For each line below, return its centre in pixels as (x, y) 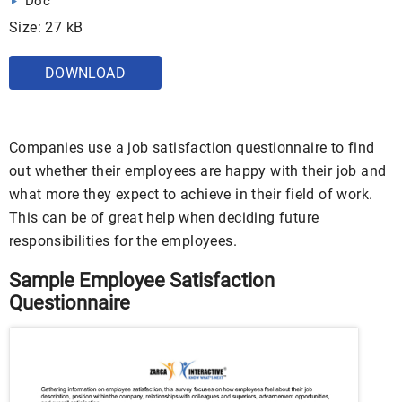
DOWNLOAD (85, 73)
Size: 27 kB (46, 27)
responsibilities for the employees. (123, 241)
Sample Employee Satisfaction (142, 280)
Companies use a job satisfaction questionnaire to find (192, 148)
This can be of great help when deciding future (164, 218)
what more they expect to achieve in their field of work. (191, 194)
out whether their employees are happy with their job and (198, 171)
